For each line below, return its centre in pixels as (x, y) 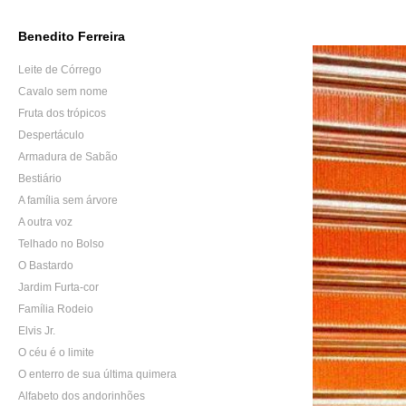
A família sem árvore (68, 200)
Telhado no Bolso (61, 244)
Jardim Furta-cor (58, 287)
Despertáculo (51, 135)
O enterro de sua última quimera (97, 374)
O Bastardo (46, 266)
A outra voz (45, 222)
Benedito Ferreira (72, 36)
